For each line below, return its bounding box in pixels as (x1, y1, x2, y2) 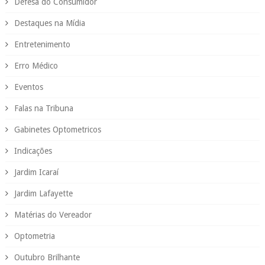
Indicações (14, 146, 52, 156)
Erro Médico (14, 60, 58, 70)
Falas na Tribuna (14, 103, 73, 113)
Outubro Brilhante (14, 252, 80, 262)
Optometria (14, 231, 55, 241)
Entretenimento (14, 39, 70, 49)
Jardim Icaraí (14, 167, 59, 177)
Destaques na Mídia (14, 18, 85, 28)
